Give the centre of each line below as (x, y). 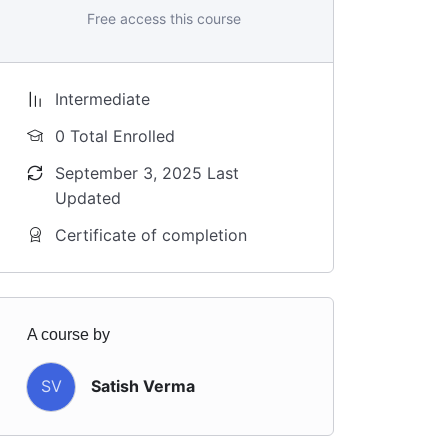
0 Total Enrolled (115, 135)
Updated (88, 197)
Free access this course (163, 18)
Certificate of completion (151, 234)
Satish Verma (143, 386)
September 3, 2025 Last (147, 172)
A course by (68, 334)
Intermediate (102, 98)
